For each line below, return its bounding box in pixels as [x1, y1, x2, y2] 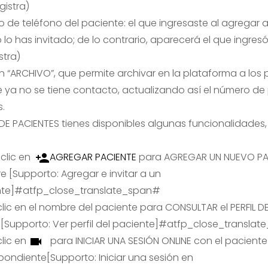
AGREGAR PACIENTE [49, 150, 136, 165]
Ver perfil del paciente [52, 217, 155, 232]
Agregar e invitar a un [60, 167, 161, 181]
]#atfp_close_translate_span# [10, 184, 160, 198]
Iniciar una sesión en [98, 251, 193, 265]
